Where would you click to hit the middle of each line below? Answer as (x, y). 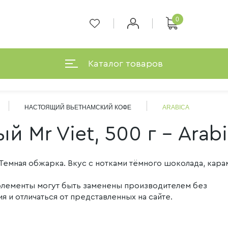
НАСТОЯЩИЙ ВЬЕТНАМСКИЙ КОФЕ (78, 107)
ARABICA (176, 107)
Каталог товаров (125, 63)
